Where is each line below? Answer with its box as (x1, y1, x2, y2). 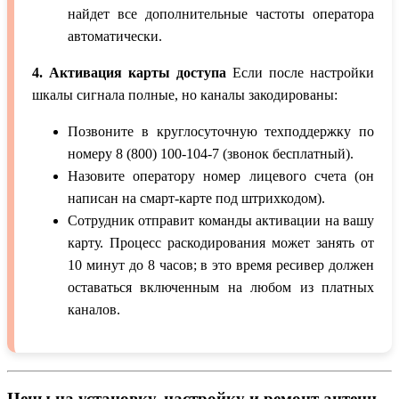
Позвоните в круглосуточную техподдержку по (68, 124, 374, 140)
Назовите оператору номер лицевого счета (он (68, 168, 374, 184)
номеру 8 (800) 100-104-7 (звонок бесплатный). (68, 146, 354, 162)
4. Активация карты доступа (32, 65, 226, 81)
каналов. (68, 302, 120, 318)
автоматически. (68, 28, 162, 45)
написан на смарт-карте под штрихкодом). (68, 191, 325, 207)
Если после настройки (226, 65, 374, 81)
